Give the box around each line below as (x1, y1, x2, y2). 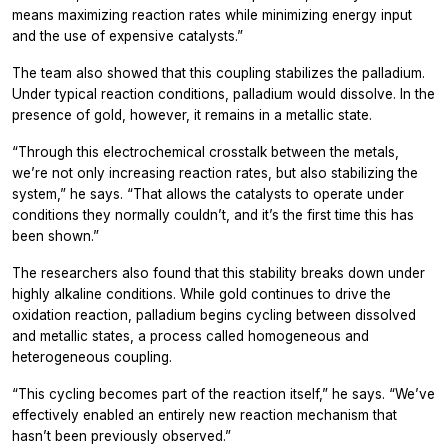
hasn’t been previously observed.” (12, 427, 231, 444)
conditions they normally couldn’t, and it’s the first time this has (12, 206, 414, 223)
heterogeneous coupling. (12, 348, 172, 365)
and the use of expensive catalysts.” (12, 27, 243, 44)
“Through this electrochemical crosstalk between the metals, (12, 143, 399, 160)
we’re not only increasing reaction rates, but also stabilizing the (12, 164, 418, 181)
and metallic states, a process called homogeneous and (12, 327, 369, 344)
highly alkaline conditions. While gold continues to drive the (12, 285, 391, 302)
